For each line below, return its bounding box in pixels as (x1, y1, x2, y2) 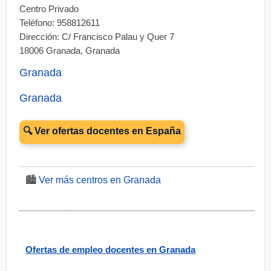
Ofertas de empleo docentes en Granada (25, 244, 196, 255)
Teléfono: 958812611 (19, 18, 100, 28)
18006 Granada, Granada (19, 45, 120, 56)
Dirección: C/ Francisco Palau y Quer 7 (19, 31, 175, 42)
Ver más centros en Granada (39, 175, 162, 185)
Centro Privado (19, 4, 79, 14)
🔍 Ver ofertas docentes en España (23, 126, 181, 136)
